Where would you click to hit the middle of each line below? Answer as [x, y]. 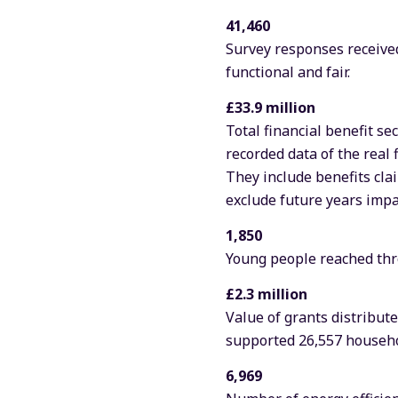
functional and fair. [288, 72]
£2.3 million [267, 294]
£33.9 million [271, 107]
